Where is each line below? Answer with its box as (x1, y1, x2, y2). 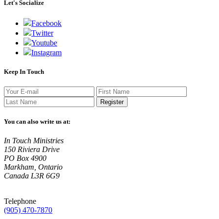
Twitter (31, 28, 53, 37)
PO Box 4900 (4, 154, 46, 163)
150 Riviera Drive (4, 145, 60, 154)
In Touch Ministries (4, 136, 64, 145)
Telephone (4, 197, 36, 206)
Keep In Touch (4, 67, 44, 75)
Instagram (31, 48, 62, 57)
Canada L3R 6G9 (4, 172, 60, 180)
